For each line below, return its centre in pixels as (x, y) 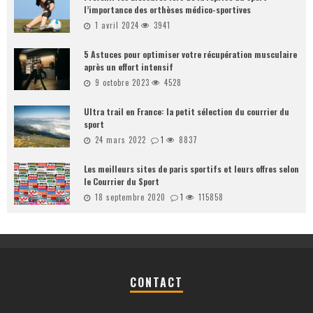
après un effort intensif (129, 67)
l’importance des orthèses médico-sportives (167, 10)
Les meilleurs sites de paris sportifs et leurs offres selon (191, 169)
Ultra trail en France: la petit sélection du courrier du (187, 112)
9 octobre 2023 (122, 83)
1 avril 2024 (117, 26)
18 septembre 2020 (130, 197)
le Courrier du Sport (122, 182)
